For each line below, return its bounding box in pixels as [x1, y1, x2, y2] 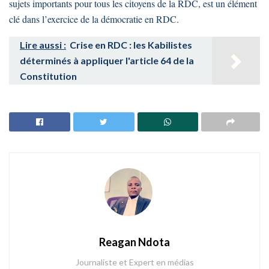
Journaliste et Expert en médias [75, 257, 194, 268]
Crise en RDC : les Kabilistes [70, 38, 192, 50]
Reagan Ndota [99, 235, 170, 249]
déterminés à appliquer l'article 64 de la [20, 54, 194, 66]
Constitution [20, 70, 77, 82]
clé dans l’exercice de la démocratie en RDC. [9, 12, 179, 25]
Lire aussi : [20, 38, 66, 50]
